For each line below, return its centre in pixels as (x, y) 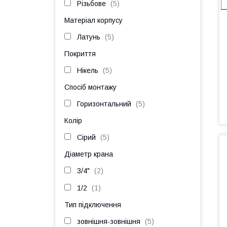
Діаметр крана (89, 154)
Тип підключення (93, 205)
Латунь (89, 37)
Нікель (88, 70)
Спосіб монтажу (90, 87)
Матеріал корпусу (93, 20)
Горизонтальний (104, 104)
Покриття (80, 54)
